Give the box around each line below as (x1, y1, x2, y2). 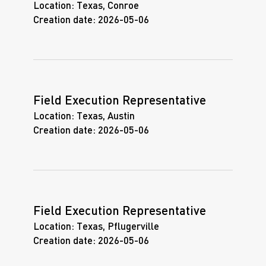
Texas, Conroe (74, 1, 139, 11)
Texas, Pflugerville (74, 222, 159, 232)
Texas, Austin (74, 112, 135, 121)
